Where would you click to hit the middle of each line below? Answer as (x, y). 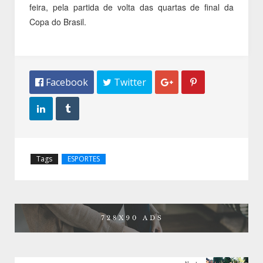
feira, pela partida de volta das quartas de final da (131, 7)
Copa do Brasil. (58, 22)
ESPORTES (84, 159)
